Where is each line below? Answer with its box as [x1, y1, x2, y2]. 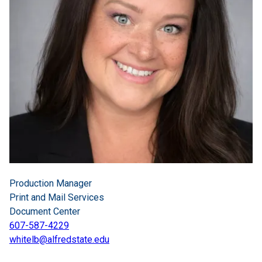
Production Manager [9, 178, 92, 189]
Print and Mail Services [9, 192, 104, 203]
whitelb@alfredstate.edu [9, 234, 109, 245]
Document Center [9, 206, 80, 217]
